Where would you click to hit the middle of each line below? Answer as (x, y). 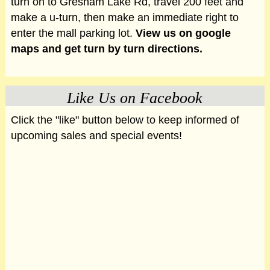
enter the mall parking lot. (73, 33)
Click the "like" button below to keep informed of (125, 120)
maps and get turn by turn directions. (106, 49)
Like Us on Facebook (135, 98)
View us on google (183, 33)
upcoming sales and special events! (96, 136)
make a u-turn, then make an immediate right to (124, 17)
